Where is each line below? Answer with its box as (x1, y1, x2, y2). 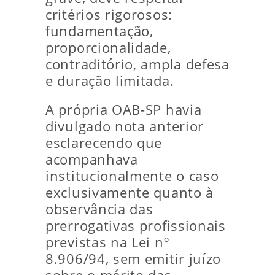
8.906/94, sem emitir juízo (45, 250, 222, 268)
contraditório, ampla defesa (45, 55, 230, 74)
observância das (45, 200, 153, 219)
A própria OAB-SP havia (45, 101, 202, 119)
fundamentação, (45, 22, 153, 41)
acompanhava (45, 150, 138, 169)
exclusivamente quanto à (45, 184, 214, 202)
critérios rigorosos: (45, 6, 172, 24)
